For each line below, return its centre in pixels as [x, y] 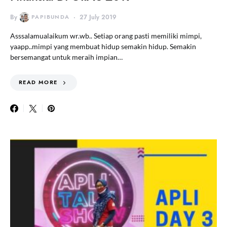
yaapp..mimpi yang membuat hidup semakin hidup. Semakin [103, 46]
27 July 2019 [98, 17]
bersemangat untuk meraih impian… [66, 57]
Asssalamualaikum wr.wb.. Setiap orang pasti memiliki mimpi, [106, 35]
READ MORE [38, 82]
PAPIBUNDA [51, 17]
